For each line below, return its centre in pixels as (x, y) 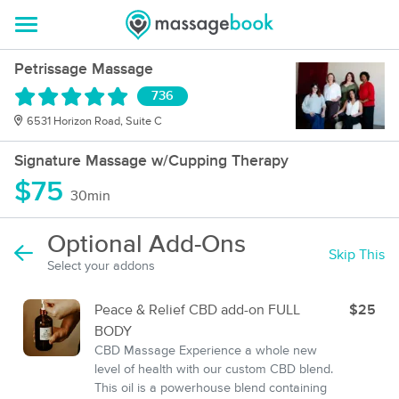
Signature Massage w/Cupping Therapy (151, 161)
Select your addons (101, 266)
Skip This (357, 254)
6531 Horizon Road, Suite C (94, 122)
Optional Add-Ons (147, 245)
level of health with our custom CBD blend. (214, 370)
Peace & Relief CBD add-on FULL (197, 310)
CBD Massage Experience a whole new (206, 351)
